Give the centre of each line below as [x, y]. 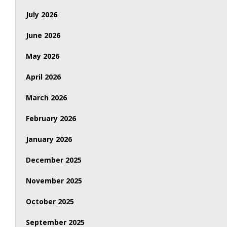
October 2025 [50, 201]
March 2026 [47, 98]
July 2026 [42, 14]
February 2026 [51, 118]
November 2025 [54, 181]
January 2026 [49, 139]
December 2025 [54, 160]
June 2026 [43, 35]
